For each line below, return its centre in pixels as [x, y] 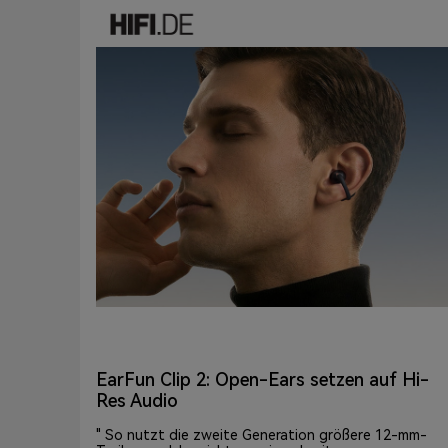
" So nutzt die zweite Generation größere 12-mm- [261, 435]
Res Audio [137, 401]
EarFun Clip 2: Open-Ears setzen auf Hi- [262, 380]
